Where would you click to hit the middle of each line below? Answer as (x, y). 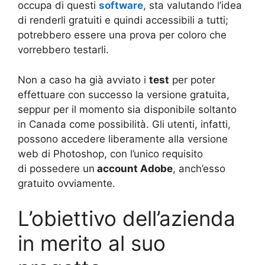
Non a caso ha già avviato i (83, 80)
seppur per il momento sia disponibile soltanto (127, 109)
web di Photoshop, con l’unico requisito (110, 153)
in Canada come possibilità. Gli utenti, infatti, (124, 124)
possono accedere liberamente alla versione (123, 139)
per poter (192, 80)
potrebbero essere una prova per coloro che (122, 35)
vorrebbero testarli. (63, 50)
